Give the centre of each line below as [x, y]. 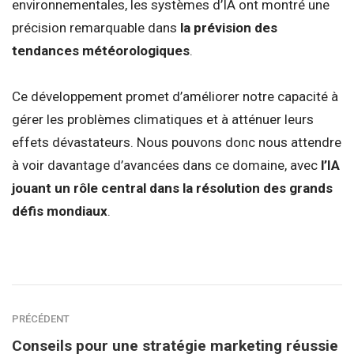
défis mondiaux [60, 211]
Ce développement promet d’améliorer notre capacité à [175, 96]
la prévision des [229, 27]
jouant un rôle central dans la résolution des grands [172, 188]
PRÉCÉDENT [41, 318]
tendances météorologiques [101, 50]
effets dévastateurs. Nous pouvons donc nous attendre [177, 142]
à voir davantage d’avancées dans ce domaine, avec [166, 165]
